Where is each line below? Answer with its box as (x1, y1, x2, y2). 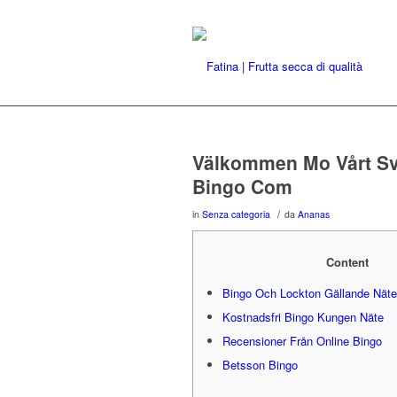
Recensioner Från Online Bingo (222, 332, 382, 350)
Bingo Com (192, 173, 292, 199)
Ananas (298, 207, 330, 221)
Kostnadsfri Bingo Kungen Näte (222, 308, 384, 326)
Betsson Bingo (222, 356, 298, 374)
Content (326, 253, 369, 271)
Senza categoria (202, 207, 270, 221)
